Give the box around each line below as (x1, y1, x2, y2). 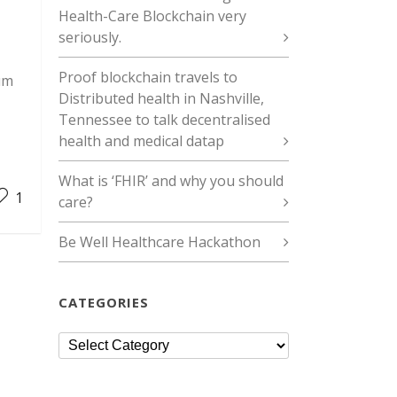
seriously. (58, 27, 121, 47)
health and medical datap (58, 131, 224, 151)
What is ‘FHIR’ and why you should (58, 171, 284, 191)
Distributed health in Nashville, (58, 89, 264, 108)
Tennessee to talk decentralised (58, 110, 270, 129)
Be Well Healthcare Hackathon (58, 232, 261, 252)
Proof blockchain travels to (58, 67, 237, 87)
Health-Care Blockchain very (58, 6, 246, 26)
